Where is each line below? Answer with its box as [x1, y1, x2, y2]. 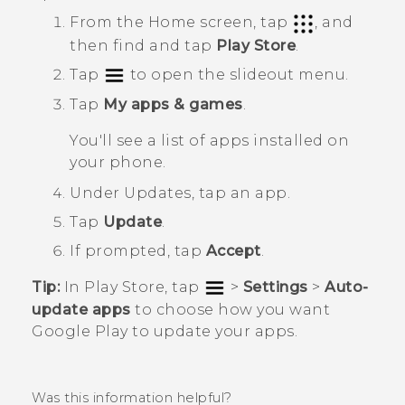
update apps [32, 301, 131, 319]
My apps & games [103, 96, 243, 114]
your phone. [70, 154, 166, 172]
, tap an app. [191, 184, 290, 202]
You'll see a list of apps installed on [70, 132, 349, 150]
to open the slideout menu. [126, 65, 349, 83]
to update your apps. [127, 323, 297, 341]
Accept [205, 242, 261, 260]
